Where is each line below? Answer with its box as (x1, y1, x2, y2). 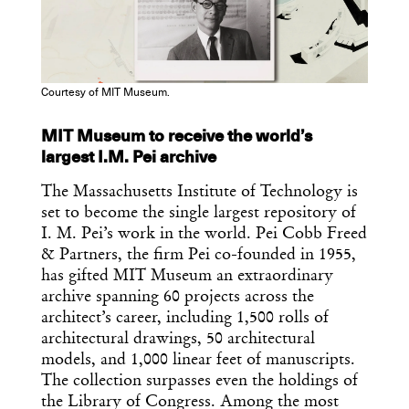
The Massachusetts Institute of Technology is (41, 184, 358, 201)
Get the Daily (99, 232, 309, 285)
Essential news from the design (105, 366, 308, 388)
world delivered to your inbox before (90, 384, 322, 406)
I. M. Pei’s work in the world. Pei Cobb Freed (41, 225, 367, 243)
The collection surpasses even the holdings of (41, 372, 358, 390)
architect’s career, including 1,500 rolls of (41, 309, 329, 327)
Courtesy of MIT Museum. (41, 87, 170, 99)
